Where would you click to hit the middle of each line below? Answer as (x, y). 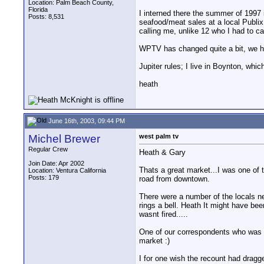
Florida (38, 9)
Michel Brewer (64, 139)
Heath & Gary (162, 153)
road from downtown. (174, 179)
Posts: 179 (44, 177)
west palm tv (159, 136)
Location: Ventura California (67, 170)
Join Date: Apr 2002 (56, 163)
